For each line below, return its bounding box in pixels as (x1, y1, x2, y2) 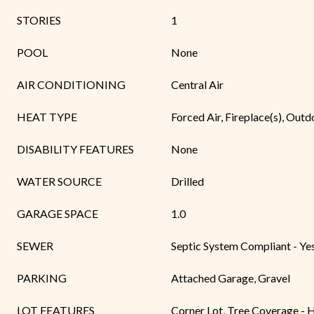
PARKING (17, 271, 67, 285)
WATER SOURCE (17, 175, 102, 188)
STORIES (17, 13, 61, 27)
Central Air (171, 78, 224, 91)
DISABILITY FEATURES (17, 142, 134, 156)
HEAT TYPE (17, 110, 77, 123)
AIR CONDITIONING (17, 78, 125, 91)
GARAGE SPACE (17, 207, 98, 220)
